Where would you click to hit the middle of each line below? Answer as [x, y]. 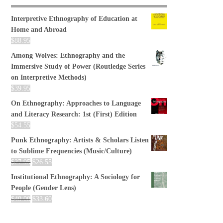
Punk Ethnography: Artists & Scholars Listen [80, 140]
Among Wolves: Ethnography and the [68, 55]
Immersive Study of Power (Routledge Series [78, 66]
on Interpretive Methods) [49, 77]
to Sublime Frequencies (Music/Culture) [72, 151]
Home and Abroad [39, 29]
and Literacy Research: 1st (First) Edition [74, 114]
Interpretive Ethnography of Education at [74, 18]
